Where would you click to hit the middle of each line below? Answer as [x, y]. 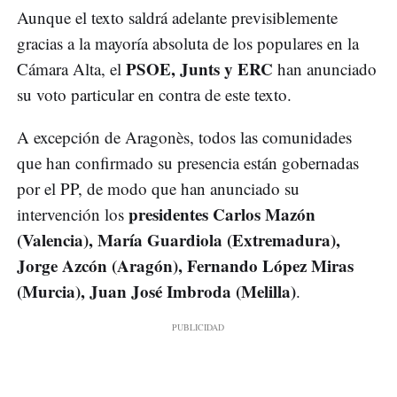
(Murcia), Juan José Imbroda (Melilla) [156, 291]
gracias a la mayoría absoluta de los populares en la [188, 43]
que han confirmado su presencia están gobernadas [188, 162]
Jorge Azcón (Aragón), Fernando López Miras [185, 265]
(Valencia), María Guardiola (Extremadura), [179, 239]
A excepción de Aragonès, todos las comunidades [184, 136]
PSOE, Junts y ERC [197, 68]
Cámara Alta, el [69, 68]
